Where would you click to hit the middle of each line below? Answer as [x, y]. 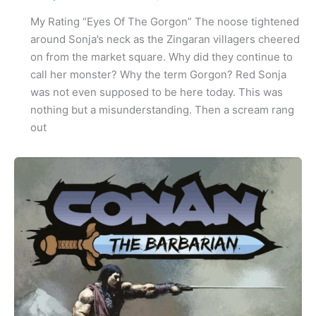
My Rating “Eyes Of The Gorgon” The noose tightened [164, 22]
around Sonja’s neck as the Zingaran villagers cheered [165, 39]
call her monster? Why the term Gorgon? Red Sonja [158, 75]
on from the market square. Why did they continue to [161, 57]
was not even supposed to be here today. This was [156, 92]
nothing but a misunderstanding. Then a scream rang [162, 110]
